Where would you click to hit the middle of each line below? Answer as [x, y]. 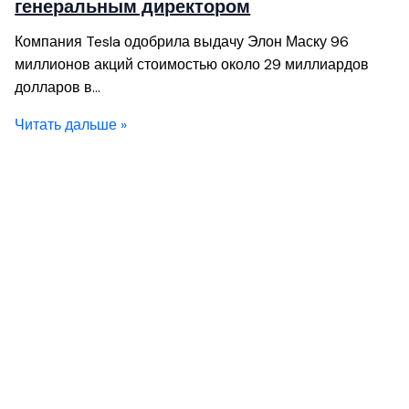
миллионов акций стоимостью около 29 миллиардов [192, 64]
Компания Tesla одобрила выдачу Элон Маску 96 [182, 41]
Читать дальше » [71, 124]
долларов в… [58, 87]
